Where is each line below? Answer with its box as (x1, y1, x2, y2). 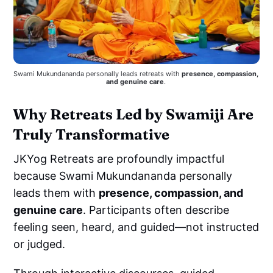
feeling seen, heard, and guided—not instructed (13, 221, 260, 234)
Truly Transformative (13, 126, 170, 144)
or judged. (13, 238, 66, 251)
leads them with (13, 186, 99, 200)
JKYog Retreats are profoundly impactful (13, 152, 225, 166)
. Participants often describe (83, 204, 230, 217)
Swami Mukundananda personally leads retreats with (13, 69, 182, 79)
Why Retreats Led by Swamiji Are (13, 105, 254, 124)
